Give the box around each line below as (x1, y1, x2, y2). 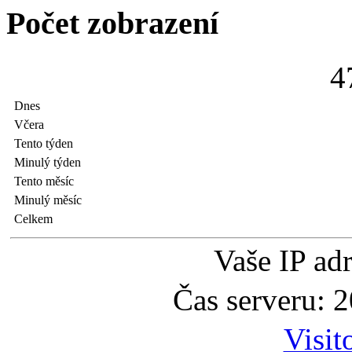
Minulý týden (14, 156, 81, 170)
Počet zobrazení (6, 5, 218, 41)
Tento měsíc (14, 174, 74, 189)
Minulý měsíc (14, 193, 82, 207)
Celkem (14, 212, 53, 226)
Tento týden (14, 137, 73, 151)
